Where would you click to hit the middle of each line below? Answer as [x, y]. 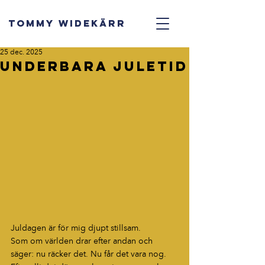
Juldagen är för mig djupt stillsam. [76, 228]
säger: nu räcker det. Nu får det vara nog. [88, 254]
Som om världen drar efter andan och [83, 241]
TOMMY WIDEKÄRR [67, 23]
